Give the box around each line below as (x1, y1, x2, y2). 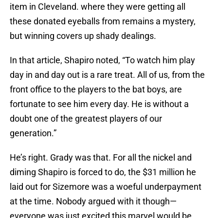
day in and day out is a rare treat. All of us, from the (10, 70, 205, 80)
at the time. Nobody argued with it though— (10, 196, 177, 207)
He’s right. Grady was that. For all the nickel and (10, 152, 192, 163)
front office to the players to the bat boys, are (10, 84, 182, 95)
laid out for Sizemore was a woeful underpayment (10, 182, 201, 192)
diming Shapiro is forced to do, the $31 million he (10, 167, 196, 178)
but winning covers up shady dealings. (10, 31, 156, 41)
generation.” (10, 128, 56, 139)
